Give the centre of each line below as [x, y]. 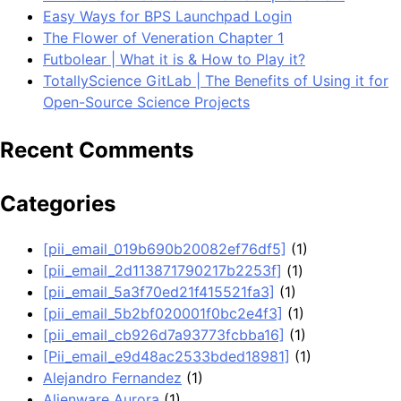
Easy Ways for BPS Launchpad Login [167, 16]
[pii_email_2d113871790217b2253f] [162, 270]
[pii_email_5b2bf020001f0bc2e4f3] [163, 313]
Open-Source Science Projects [146, 102]
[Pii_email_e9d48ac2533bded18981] [166, 356]
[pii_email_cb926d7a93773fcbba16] [164, 334]
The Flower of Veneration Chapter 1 [163, 37]
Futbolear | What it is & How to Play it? [174, 59]
